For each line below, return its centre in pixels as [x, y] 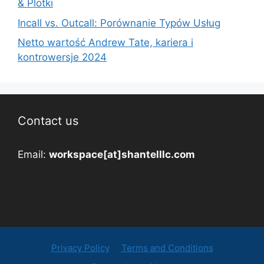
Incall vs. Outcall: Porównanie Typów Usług [119, 23]
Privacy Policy [80, 248]
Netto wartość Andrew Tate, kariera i [105, 43]
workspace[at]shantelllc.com [122, 155]
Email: [33, 155]
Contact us [48, 121]
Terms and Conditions [167, 248]
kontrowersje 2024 [62, 57]
